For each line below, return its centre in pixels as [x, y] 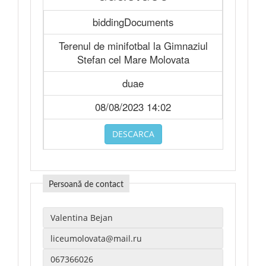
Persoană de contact [86, 185]
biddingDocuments [133, 22]
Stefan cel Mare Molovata [133, 59]
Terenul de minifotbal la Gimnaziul [133, 46]
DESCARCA [133, 134]
